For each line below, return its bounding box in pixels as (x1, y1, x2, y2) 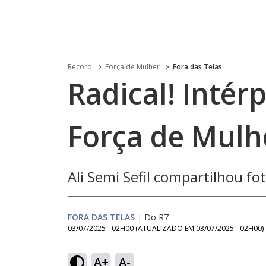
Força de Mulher (105, 62, 160, 72)
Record (68, 62, 92, 72)
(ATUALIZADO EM (135, 223, 196, 233)
